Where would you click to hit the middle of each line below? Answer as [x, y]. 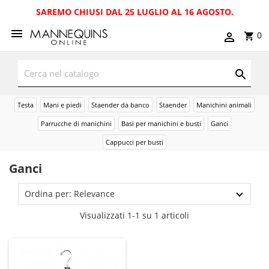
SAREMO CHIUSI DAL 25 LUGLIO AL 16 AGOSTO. [134, 12]
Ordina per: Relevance [70, 194]
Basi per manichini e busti [161, 123]
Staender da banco [120, 105]
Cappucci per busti [134, 142]
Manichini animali [224, 105]
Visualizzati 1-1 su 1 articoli [134, 215]
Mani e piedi [62, 105]
